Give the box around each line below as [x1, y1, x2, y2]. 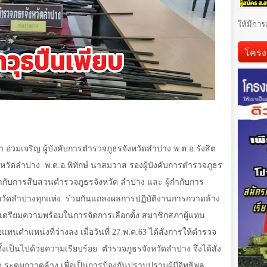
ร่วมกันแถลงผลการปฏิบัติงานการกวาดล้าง [66, 194, 220, 204]
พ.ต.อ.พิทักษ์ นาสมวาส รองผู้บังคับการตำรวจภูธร [45, 161, 222, 170]
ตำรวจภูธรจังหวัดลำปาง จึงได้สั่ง [102, 244, 221, 254]
